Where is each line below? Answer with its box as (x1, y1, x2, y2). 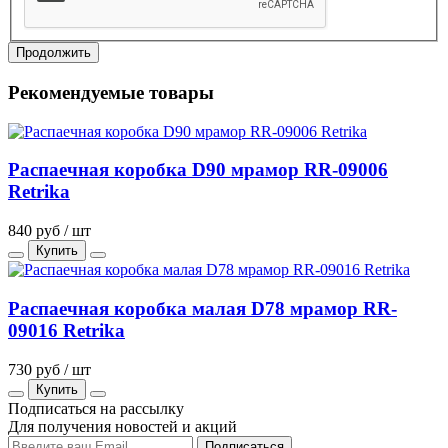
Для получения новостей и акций (8, 417, 237, 435)
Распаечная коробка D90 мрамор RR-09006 (8, 159, 388, 181)
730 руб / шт (8, 360, 91, 378)
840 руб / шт (8, 222, 91, 240)
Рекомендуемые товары (8, 82, 214, 103)
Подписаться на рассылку (8, 399, 184, 417)
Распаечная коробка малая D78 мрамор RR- (8, 297, 397, 319)
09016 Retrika (8, 319, 125, 341)
